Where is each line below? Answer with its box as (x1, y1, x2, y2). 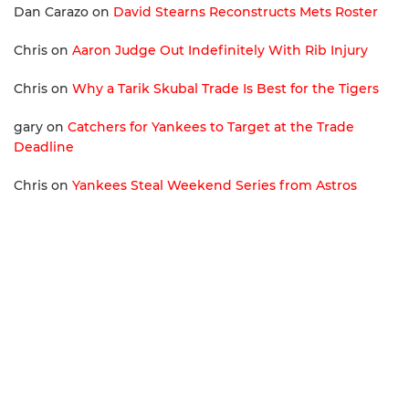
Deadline (14, 139, 74, 156)
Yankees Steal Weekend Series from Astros (72, 177, 357, 194)
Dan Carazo (14, 4, 89, 21)
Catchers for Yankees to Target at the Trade (68, 119, 354, 136)
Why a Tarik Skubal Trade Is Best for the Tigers (72, 80, 379, 98)
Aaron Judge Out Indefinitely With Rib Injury (72, 42, 368, 59)
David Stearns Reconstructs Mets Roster (113, 4, 378, 21)
